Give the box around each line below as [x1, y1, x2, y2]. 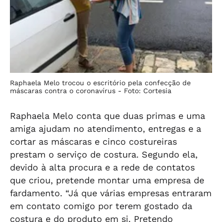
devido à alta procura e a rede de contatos [10, 162, 195, 172]
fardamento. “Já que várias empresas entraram [10, 188, 212, 198]
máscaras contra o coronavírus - [10, 87, 124, 95]
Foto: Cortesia [124, 87, 171, 95]
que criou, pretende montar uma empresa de [10, 175, 204, 185]
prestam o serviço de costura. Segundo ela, [10, 149, 198, 160]
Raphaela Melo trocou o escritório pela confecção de [10, 79, 191, 87]
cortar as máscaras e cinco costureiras [10, 136, 177, 147]
